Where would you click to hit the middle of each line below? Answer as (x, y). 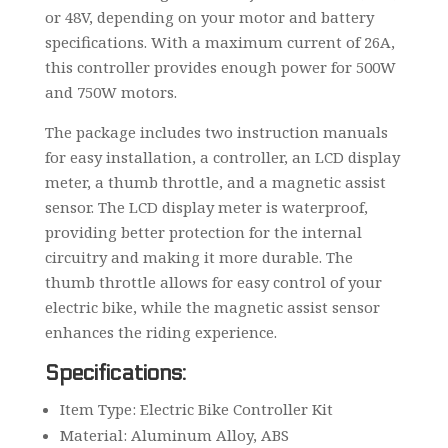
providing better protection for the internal (203, 231)
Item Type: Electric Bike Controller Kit (196, 408)
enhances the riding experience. (160, 331)
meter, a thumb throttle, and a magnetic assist (215, 181)
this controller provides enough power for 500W (220, 66)
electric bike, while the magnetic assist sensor (212, 306)
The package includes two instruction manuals (216, 131)
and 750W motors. (110, 91)
